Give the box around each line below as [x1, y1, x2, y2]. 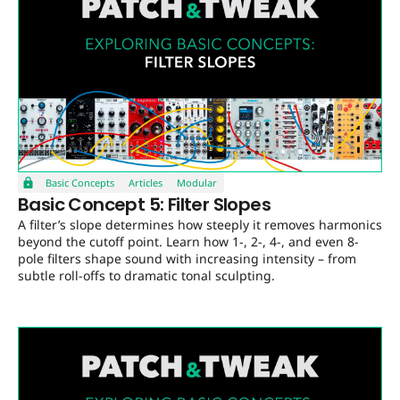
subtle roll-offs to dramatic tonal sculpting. [18, 267, 275, 285]
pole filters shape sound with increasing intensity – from [18, 250, 356, 268]
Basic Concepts [46, 176, 114, 190]
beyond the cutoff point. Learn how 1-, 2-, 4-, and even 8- [18, 233, 359, 251]
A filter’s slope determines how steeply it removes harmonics [18, 216, 382, 234]
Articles [129, 176, 162, 190]
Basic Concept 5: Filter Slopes [18, 192, 271, 218]
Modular [177, 176, 217, 190]
